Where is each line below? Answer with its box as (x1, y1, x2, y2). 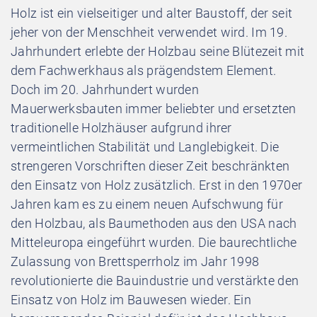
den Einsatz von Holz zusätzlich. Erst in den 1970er (11, 177, 303, 192)
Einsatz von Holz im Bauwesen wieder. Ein (11, 292, 251, 307)
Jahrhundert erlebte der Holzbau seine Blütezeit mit (11, 43, 305, 59)
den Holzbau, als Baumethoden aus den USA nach (11, 215, 297, 231)
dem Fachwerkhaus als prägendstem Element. (11, 62, 277, 78)
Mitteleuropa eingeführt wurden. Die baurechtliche (11, 234, 297, 250)
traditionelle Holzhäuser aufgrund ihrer (11, 120, 232, 135)
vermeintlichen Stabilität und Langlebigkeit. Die (11, 139, 279, 154)
